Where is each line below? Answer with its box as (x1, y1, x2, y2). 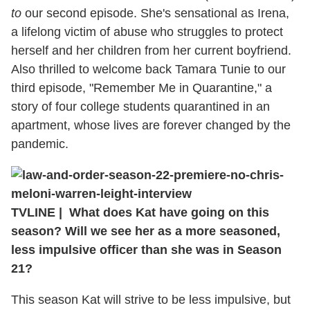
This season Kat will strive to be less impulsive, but (11, 292, 291, 307)
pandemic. (11, 136, 69, 151)
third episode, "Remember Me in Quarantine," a (11, 80, 272, 95)
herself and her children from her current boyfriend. (11, 43, 291, 57)
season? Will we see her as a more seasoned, (11, 224, 280, 238)
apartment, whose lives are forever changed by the (11, 118, 291, 132)
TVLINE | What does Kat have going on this (11, 205, 269, 219)
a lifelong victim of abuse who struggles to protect (11, 24, 283, 39)
